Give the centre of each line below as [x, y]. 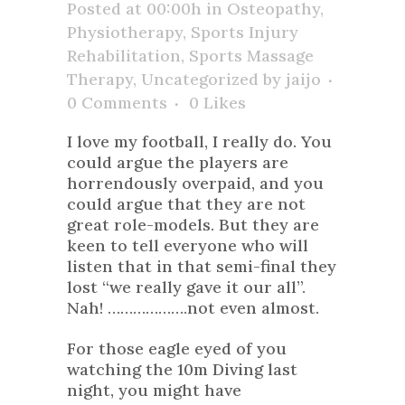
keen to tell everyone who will [188, 246]
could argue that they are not [186, 204]
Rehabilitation [124, 56]
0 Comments [117, 103]
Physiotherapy [125, 33]
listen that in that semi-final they [202, 267]
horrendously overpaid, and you [195, 184]
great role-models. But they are [193, 225]
